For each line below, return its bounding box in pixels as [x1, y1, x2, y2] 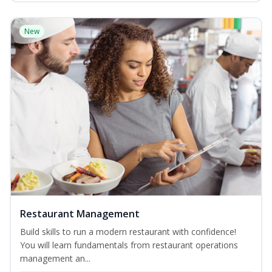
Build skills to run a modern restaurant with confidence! [20, 226, 236, 238]
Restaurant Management [20, 207, 140, 221]
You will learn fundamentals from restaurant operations [20, 239, 238, 251]
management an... [20, 253, 90, 265]
